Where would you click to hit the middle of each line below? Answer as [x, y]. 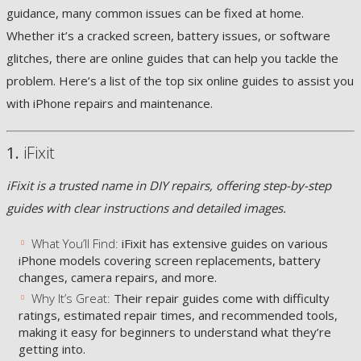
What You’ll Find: [75, 243]
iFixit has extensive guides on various [223, 243]
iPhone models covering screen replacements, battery [170, 260]
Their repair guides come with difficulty [220, 298]
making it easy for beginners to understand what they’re [175, 332]
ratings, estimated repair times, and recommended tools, [178, 315]
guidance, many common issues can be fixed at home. [155, 13]
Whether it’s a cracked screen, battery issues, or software [168, 35]
